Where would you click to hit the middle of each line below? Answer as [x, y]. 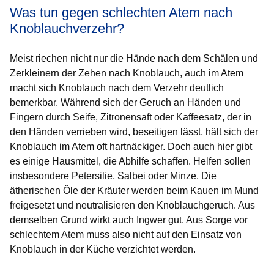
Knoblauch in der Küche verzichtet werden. [103, 249]
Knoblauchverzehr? [67, 28]
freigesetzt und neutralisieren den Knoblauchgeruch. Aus [132, 205]
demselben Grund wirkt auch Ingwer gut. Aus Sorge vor [129, 220]
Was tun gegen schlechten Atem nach [121, 13]
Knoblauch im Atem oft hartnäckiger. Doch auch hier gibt [131, 146]
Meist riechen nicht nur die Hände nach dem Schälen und [134, 58]
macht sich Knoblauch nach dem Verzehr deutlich [117, 88]
